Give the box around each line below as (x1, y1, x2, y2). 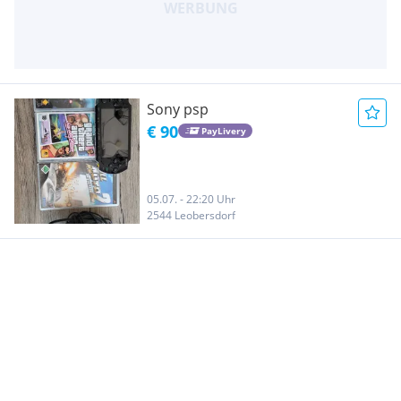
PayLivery (200, 124, 246, 138)
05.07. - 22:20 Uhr (147, 191, 235, 207)
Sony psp (147, 98, 209, 119)
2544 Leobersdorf (147, 207, 235, 223)
